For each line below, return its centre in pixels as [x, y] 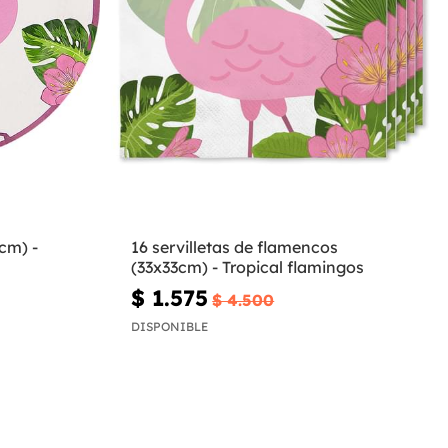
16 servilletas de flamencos [235, 247]
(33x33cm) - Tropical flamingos [248, 267]
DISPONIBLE [170, 326]
